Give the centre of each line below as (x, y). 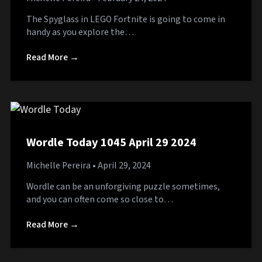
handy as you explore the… (80, 32)
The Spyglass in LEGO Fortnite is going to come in (126, 19)
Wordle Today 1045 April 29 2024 (111, 142)
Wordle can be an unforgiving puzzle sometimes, (123, 186)
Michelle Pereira (58, 166)
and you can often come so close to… (100, 199)
